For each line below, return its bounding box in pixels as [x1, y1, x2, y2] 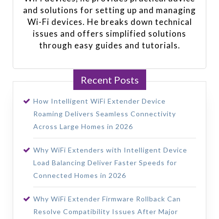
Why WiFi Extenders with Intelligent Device [33, 145, 187, 154]
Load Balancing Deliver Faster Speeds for [33, 158, 177, 167]
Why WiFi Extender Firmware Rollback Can [33, 194, 181, 203]
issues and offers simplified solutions [33, 28, 186, 39]
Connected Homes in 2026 [33, 171, 126, 179]
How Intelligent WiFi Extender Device [33, 96, 166, 105]
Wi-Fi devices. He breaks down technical [27, 16, 192, 27]
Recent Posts [80, 73, 139, 86]
